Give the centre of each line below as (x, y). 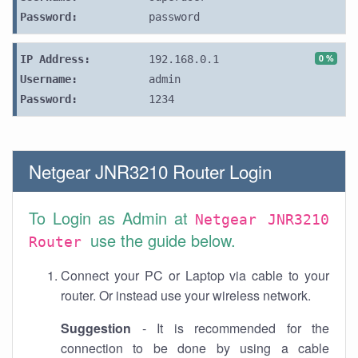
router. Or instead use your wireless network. (186, 295)
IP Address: (55, 59)
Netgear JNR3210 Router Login (150, 171)
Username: (49, 79)
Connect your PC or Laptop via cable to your (195, 275)
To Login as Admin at (112, 218)
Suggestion (96, 328)
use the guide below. (163, 240)
